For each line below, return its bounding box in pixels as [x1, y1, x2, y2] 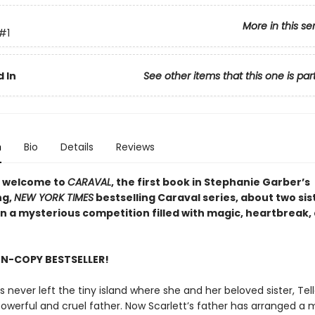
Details [60, 140, 94, 154]
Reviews [115, 140, 155, 154]
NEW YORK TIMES [13, 191, 94, 205]
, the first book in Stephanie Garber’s [110, 175, 310, 189]
